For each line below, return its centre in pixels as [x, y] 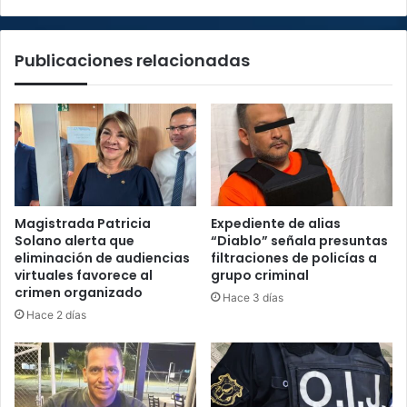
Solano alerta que [74, 240]
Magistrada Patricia [83, 223]
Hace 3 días [253, 297]
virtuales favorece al [84, 275]
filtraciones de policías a [294, 258]
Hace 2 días [56, 314]
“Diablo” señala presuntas [299, 240]
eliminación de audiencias [102, 258]
